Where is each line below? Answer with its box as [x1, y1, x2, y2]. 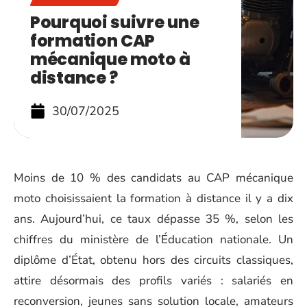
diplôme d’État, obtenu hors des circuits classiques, [14, 252, 293, 268]
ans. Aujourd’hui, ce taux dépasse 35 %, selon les [14, 211, 293, 227]
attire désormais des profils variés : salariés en [14, 273, 293, 288]
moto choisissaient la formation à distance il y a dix [14, 191, 293, 206]
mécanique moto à [30, 48, 191, 71]
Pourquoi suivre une [30, 11, 199, 34]
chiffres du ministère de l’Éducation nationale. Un [14, 232, 293, 247]
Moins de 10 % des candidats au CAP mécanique [14, 170, 293, 186]
